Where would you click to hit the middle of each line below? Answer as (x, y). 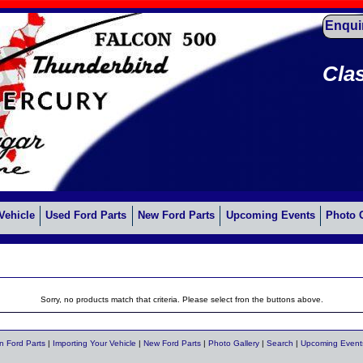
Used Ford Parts (86, 216)
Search (280, 343)
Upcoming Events (270, 216)
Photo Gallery (234, 343)
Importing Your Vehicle (94, 343)
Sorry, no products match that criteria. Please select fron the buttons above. (181, 299)
